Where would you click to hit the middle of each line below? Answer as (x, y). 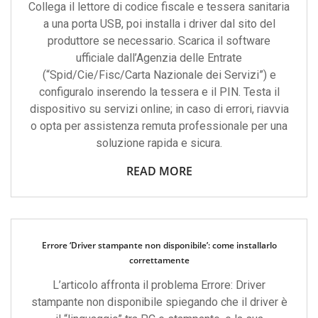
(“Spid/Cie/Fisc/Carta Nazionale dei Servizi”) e (159, 75)
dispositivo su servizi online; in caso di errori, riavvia (159, 109)
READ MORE (159, 171)
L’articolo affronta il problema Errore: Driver (159, 285)
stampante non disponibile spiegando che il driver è (159, 302)
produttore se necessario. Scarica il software (159, 41)
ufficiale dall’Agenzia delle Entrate (159, 58)
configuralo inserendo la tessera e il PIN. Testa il (159, 92)
